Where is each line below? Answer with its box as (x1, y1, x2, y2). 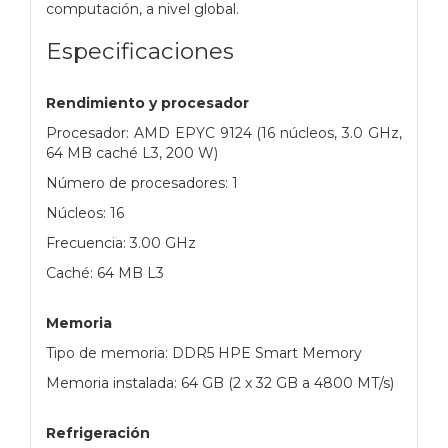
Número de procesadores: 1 (46, 173, 238, 192)
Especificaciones (46, 36, 234, 65)
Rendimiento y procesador (46, 93, 249, 112)
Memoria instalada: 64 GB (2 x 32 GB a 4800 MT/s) (46, 373, 394, 392)
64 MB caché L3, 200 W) (46, 143, 218, 162)
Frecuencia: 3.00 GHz (46, 233, 196, 252)
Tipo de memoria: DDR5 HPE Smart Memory (46, 343, 362, 362)
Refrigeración (46, 423, 150, 442)
